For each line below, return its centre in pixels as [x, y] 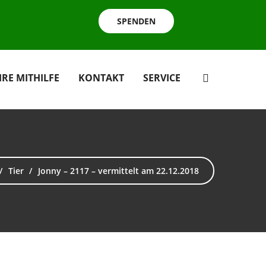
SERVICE [161, 78]
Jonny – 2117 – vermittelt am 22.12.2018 [118, 171]
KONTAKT [101, 78]
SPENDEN [136, 21]
